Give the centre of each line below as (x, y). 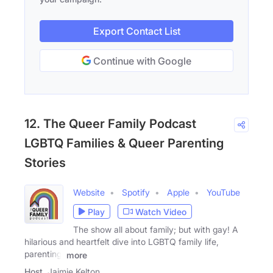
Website (89, 193)
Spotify (136, 193)
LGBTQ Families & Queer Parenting (124, 144)
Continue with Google (141, 61)
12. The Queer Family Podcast (110, 124)
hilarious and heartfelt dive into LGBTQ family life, (122, 242)
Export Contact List (136, 31)
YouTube (223, 193)
